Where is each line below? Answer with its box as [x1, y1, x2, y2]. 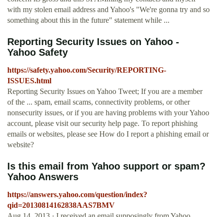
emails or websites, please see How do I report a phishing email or [7, 130, 209, 139]
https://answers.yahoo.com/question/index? [7, 190, 147, 199]
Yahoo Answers [7, 171, 78, 183]
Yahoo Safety [7, 47, 68, 58]
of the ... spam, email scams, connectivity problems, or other [7, 98, 190, 107]
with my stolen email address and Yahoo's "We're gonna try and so [7, 5, 210, 14]
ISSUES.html [7, 77, 51, 85]
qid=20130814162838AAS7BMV [7, 201, 115, 210]
